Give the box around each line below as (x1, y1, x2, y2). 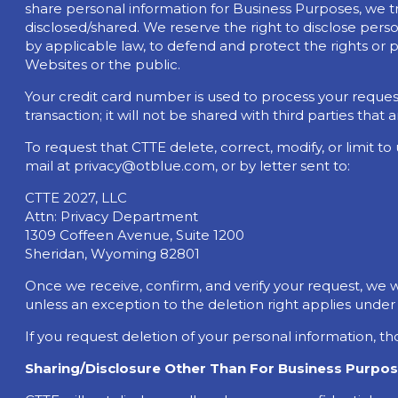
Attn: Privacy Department (25, 207, 198, 225)
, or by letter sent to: (215, 156, 350, 174)
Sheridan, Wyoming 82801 (25, 244, 200, 262)
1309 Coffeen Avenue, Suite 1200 (25, 226, 244, 243)
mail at (25, 156, 74, 174)
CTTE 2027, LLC (25, 188, 127, 206)
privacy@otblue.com (74, 156, 215, 174)
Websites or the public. (25, 55, 180, 73)
